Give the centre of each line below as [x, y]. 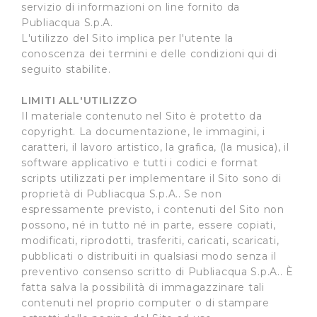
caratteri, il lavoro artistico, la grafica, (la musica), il [155, 147]
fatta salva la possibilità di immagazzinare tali [143, 287]
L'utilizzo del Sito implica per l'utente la [128, 38]
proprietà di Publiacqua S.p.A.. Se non [122, 194]
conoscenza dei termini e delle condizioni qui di [149, 54]
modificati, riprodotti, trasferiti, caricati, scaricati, [150, 241]
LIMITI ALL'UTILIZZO [79, 100]
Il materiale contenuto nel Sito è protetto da [142, 116]
